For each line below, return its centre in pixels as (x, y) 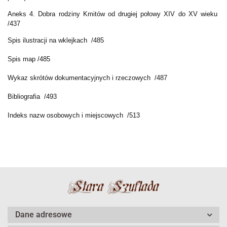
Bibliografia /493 (32, 97)
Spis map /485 (29, 59)
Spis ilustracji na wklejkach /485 (56, 41)
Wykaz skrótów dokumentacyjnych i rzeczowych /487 (87, 78)
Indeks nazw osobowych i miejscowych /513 (74, 116)
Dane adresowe (44, 215)
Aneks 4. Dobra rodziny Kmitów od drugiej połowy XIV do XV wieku (113, 14)
